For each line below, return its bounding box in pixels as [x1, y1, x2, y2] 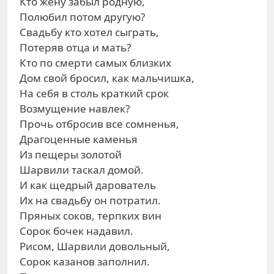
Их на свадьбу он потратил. [20, 193, 161, 207]
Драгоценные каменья [20, 132, 138, 146]
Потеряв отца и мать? [20, 40, 131, 54]
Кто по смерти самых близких [20, 56, 171, 70]
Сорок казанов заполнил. [20, 254, 150, 268]
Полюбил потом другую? [20, 10, 145, 24]
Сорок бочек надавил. [20, 224, 133, 238]
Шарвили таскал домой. [20, 163, 144, 177]
